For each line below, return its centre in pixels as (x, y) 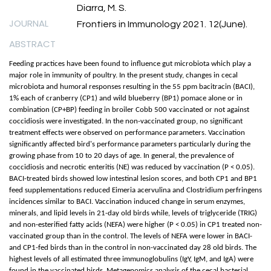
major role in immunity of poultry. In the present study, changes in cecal (123, 76)
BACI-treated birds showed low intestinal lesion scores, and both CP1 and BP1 (133, 179)
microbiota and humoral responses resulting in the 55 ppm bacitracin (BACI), (132, 87)
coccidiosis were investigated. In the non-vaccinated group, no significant (126, 122)
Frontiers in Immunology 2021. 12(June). (162, 24)
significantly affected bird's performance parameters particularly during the (130, 145)
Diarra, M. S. (102, 8)
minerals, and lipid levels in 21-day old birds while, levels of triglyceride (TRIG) (133, 214)
